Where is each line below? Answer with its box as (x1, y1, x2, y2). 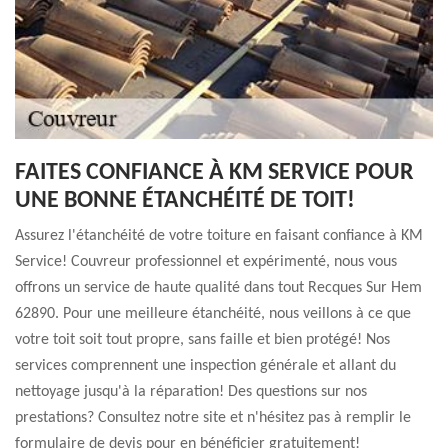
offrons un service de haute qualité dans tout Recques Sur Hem (15, 280, 422, 296)
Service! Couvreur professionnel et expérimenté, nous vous (15, 254, 397, 270)
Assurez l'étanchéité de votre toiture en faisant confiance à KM (15, 228, 423, 244)
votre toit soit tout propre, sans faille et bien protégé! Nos (15, 332, 390, 348)
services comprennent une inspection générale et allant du (15, 358, 396, 374)
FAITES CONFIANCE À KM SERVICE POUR (15, 161, 414, 185)
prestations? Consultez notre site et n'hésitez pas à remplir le (15, 410, 411, 426)
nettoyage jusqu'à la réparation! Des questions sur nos (15, 384, 367, 400)
